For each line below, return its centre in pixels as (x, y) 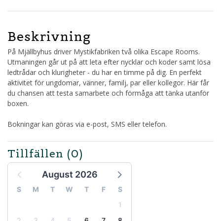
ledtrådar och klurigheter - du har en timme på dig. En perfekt (105, 73)
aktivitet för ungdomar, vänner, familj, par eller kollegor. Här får (108, 83)
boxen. (18, 104)
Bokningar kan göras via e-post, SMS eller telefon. (87, 124)
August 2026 (70, 174)
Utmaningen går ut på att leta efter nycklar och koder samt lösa (109, 62)
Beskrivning (49, 37)
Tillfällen (37, 153)
